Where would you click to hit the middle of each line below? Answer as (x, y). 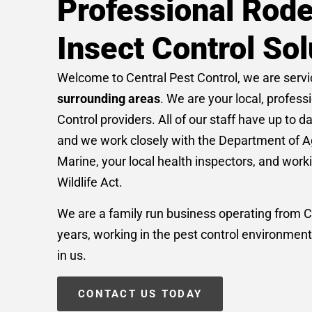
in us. (72, 255)
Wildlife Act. (90, 182)
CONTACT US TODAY (140, 294)
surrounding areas (109, 98)
